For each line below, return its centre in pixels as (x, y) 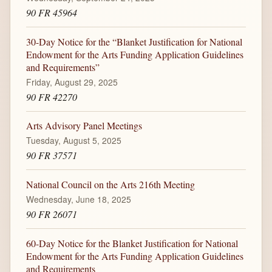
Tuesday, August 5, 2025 (73, 141)
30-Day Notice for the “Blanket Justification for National (134, 41)
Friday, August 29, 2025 (72, 82)
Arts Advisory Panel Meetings (84, 126)
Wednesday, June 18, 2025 (78, 199)
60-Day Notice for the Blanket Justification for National (132, 243)
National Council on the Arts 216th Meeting (110, 185)
